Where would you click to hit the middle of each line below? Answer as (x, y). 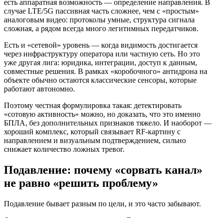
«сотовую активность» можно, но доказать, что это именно (102, 114)
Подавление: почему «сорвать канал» (103, 170)
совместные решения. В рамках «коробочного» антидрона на (106, 72)
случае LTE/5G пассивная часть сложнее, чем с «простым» (101, 11)
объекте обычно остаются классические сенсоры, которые (100, 80)
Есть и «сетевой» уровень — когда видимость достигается (101, 45)
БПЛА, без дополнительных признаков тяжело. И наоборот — (108, 123)
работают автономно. (39, 89)
